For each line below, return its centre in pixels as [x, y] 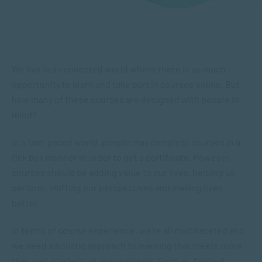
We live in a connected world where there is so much [119, 69]
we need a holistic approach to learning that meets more [127, 245]
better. [27, 203]
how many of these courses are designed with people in [125, 99]
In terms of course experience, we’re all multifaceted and [128, 230]
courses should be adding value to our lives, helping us [123, 172]
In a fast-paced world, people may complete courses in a [126, 142]
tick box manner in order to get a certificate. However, [122, 157]
